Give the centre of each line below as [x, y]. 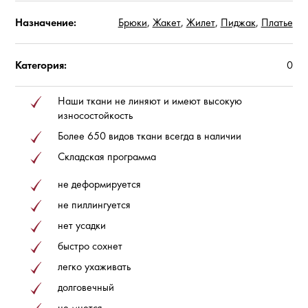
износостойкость [95, 115]
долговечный [86, 287]
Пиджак [238, 22]
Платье [277, 22]
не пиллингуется [94, 205]
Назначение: [46, 22]
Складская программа [107, 156]
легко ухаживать [94, 266]
